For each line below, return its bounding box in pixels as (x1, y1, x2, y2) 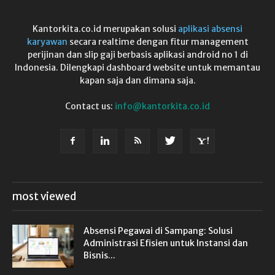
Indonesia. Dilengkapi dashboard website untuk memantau (15, 62, 260, 73)
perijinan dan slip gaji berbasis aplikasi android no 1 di (27, 49, 248, 60)
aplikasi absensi (178, 23, 242, 34)
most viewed (12, 190, 76, 203)
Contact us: (65, 101, 115, 112)
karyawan (26, 36, 69, 47)
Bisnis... (83, 250, 115, 261)
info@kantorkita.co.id (115, 101, 210, 112)
